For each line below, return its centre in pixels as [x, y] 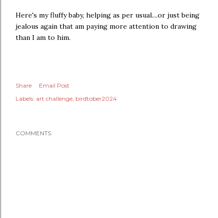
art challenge [54, 99]
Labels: [25, 99]
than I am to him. [43, 37]
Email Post [54, 85]
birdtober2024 [96, 99]
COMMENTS [33, 133]
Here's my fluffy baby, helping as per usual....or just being [108, 15]
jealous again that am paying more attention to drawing [106, 26]
